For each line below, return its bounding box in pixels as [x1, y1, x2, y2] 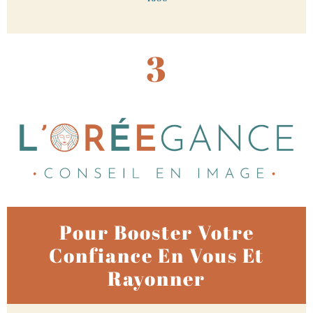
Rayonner [108, 264, 205, 291]
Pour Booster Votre [59, 218, 254, 245]
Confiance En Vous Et [49, 241, 264, 268]
